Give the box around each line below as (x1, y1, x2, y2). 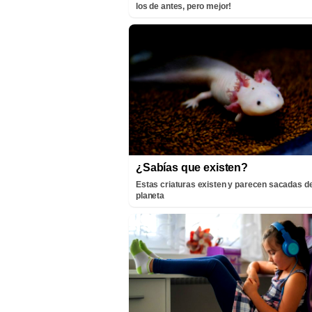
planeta (136, 190, 164, 201)
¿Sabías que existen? (136, 161, 248, 173)
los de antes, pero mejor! (136, 1, 232, 12)
